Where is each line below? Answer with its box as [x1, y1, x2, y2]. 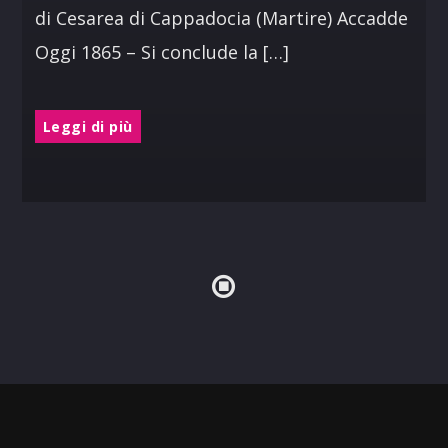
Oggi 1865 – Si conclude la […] [34, 40, 289, 65]
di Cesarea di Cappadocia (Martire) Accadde [34, 6, 408, 31]
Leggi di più [42, 116, 133, 136]
